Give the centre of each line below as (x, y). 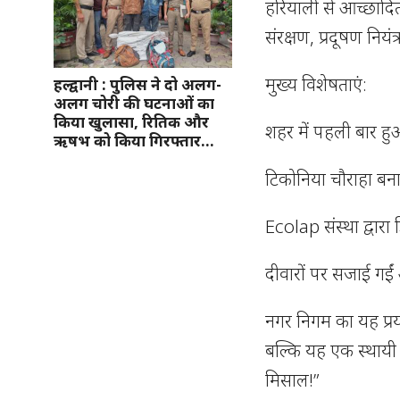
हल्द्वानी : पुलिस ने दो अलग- (137, 84)
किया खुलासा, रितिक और (131, 121)
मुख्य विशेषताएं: (317, 83)
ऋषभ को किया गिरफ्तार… (134, 140)
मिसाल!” (292, 379)
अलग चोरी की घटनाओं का (134, 103)
